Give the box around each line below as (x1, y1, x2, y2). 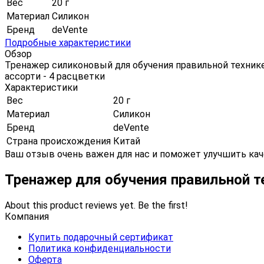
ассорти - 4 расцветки (5, 70, 105, 82)
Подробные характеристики (5, 37, 131, 48)
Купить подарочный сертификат (28, 231, 173, 243)
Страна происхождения (6, 135, 111, 147)
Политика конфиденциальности (28, 242, 171, 254)
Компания (5, 210, 49, 222)
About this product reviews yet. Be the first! (5, 199, 188, 211)
